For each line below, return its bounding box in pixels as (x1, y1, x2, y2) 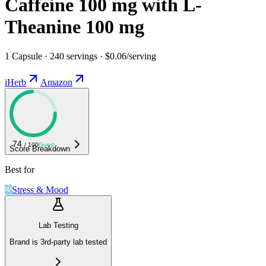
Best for (5, 164, 34, 175)
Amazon (40, 77, 72, 87)
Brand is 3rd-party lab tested (9, 237, 107, 247)
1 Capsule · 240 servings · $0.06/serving (5, 50, 156, 61)
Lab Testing (38, 221, 78, 230)
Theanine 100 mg (5, 16, 144, 38)
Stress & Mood (12, 184, 68, 195)
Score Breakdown (9, 144, 70, 153)
